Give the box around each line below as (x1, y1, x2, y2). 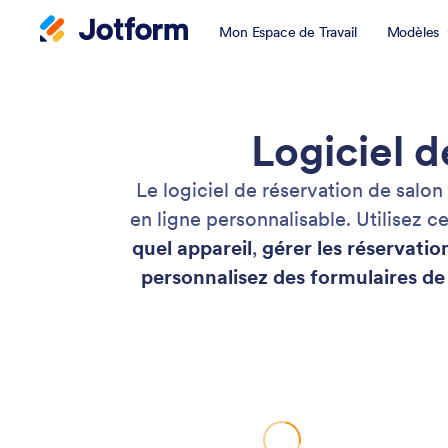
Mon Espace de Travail (219, 23, 357, 41)
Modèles (386, 23, 440, 41)
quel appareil (132, 235, 252, 261)
